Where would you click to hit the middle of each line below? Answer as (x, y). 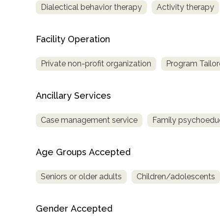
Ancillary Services (73, 95)
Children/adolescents (176, 176)
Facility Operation (73, 39)
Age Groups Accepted (83, 152)
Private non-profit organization (96, 63)
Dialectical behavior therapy (91, 7)
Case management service (89, 120)
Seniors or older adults (81, 176)
